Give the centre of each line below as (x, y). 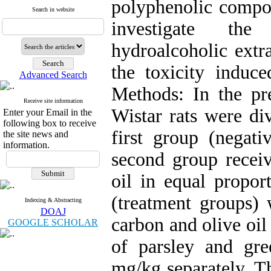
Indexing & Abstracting (53, 200)
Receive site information (53, 101)
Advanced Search (53, 75)
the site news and (36, 134)
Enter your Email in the (47, 112)
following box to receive (50, 123)
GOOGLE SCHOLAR (53, 222)
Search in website (53, 9)
